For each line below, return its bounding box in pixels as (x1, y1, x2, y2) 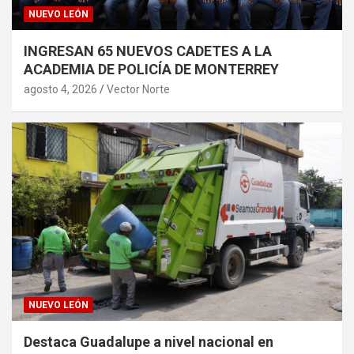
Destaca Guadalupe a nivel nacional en (24, 333, 273, 351)
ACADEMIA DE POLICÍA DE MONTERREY (24, 61, 279, 78)
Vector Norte (107, 83, 170, 96)
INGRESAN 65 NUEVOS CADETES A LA (24, 43, 272, 60)
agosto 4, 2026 (24, 83, 97, 96)
